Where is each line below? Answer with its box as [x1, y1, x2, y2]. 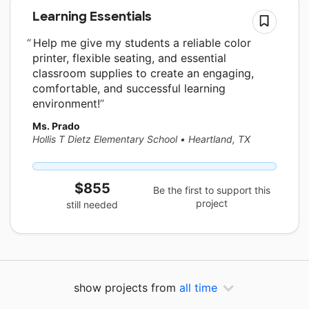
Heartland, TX [188, 133, 250, 146]
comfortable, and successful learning [32, 81, 226, 96]
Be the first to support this [153, 183, 271, 196]
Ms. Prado [32, 120, 80, 132]
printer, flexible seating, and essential [32, 51, 226, 66]
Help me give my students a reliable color [30, 36, 251, 50]
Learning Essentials [32, 8, 152, 25]
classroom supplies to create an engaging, [32, 66, 254, 81]
